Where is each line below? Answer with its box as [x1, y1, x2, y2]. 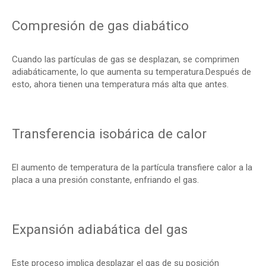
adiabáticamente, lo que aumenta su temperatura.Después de [12, 66, 251, 77]
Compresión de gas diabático [12, 18, 189, 33]
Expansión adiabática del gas [12, 221, 188, 237]
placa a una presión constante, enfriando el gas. [12, 175, 199, 185]
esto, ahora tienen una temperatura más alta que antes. [12, 79, 229, 90]
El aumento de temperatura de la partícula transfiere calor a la [12, 162, 252, 173]
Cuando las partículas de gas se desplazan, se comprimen [12, 54, 239, 65]
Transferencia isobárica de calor [12, 126, 207, 141]
